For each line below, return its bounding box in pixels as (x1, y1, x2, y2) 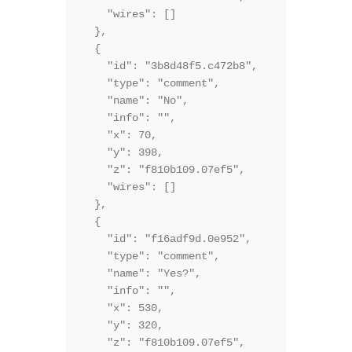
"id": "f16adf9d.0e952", (82, 233, 251, 246)
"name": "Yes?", (82, 267, 201, 280)
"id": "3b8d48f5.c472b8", (82, 60, 258, 73)
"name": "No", (82, 94, 189, 108)
